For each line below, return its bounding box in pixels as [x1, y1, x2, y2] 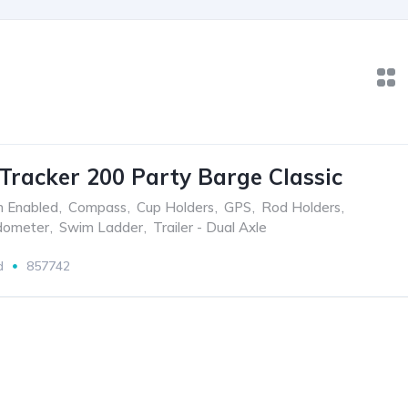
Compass [68, 199, 127, 216]
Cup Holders [137, 199, 214, 216]
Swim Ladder [59, 219, 143, 236]
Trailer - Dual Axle [153, 219, 267, 236]
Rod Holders [261, 199, 341, 216]
